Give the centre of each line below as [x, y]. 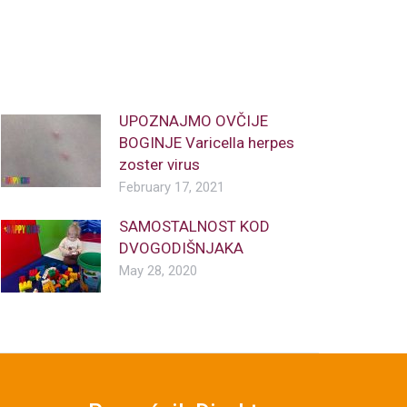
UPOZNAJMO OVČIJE [193, 121]
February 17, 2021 [171, 188]
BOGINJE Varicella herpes [206, 143]
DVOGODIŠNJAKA [181, 248]
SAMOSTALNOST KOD [194, 227]
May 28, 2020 [158, 271]
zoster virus [159, 165]
